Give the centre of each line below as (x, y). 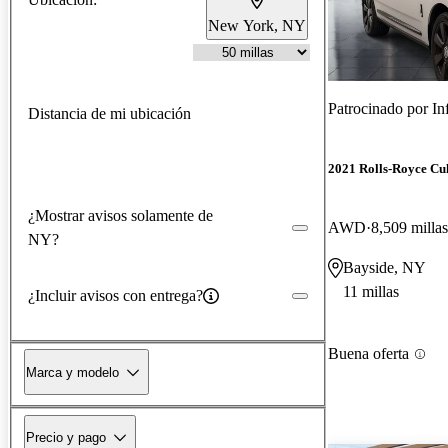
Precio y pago (66, 437)
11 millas (371, 292)
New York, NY (257, 25)
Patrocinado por (380, 108)
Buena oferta (368, 354)
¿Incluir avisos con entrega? (115, 295)
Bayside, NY (384, 268)
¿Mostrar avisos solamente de (120, 215)
